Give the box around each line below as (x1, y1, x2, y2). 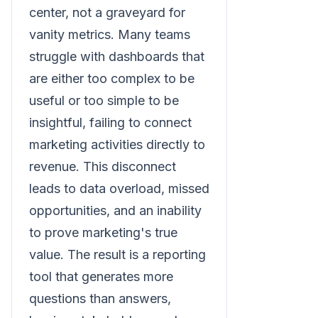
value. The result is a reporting (29, 247, 206, 262)
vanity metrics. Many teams (29, 27, 190, 42)
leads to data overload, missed (29, 181, 209, 196)
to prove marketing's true (29, 225, 177, 240)
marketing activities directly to (29, 137, 205, 152)
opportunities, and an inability (29, 203, 202, 218)
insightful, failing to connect (29, 115, 192, 130)
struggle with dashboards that (29, 49, 204, 64)
